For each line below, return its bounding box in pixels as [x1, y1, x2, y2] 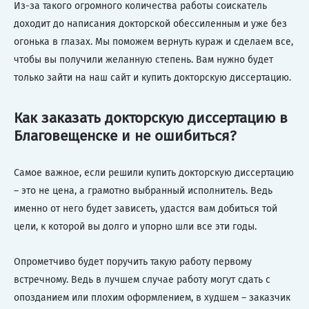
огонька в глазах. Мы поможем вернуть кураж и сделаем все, [14, 36, 293, 48]
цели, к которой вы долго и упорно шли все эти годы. [14, 220, 257, 232]
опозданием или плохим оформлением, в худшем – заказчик [14, 291, 290, 303]
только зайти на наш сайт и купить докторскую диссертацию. [14, 72, 291, 83]
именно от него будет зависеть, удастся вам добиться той [14, 202, 277, 215]
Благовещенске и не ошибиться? [14, 127, 237, 146]
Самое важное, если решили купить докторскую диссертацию [14, 166, 294, 179]
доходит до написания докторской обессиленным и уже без [14, 18, 287, 30]
